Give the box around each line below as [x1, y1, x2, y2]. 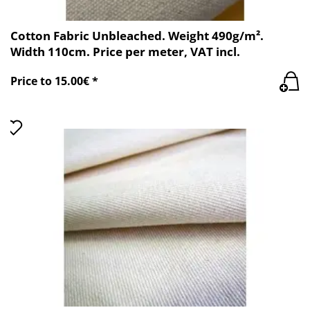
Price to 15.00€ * [10, 73, 98, 89]
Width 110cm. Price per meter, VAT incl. [10, 43, 240, 60]
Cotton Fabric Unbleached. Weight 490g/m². [10, 27, 264, 44]
